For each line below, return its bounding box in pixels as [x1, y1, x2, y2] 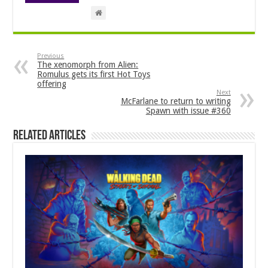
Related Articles [13, 129, 86, 144]
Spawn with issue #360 [145, 106, 231, 116]
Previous [37, 52, 65, 60]
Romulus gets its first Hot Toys [37, 69, 151, 80]
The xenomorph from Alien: [37, 60, 139, 70]
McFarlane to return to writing [120, 96, 231, 106]
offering [37, 79, 67, 89]
